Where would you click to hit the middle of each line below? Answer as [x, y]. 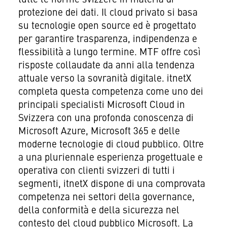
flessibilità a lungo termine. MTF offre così [109, 52]
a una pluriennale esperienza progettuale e [110, 158]
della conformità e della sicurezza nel [99, 211]
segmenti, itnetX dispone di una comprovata [111, 184]
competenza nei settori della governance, [106, 197]
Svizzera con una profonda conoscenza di [106, 118]
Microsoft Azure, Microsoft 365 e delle [99, 131]
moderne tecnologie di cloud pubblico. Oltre [111, 145]
